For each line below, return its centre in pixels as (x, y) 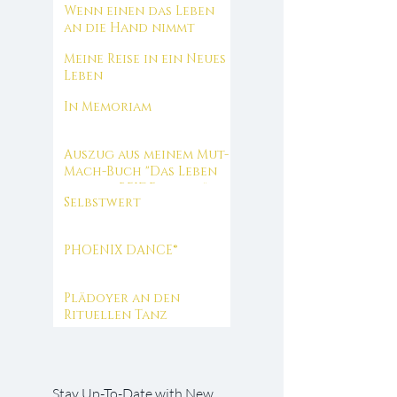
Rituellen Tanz (116, 315)
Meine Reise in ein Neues (145, 59)
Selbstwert (102, 202)
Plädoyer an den (122, 298)
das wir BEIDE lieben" (136, 188)
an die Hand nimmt (129, 28)
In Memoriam (108, 107)
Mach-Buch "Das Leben (140, 171)
